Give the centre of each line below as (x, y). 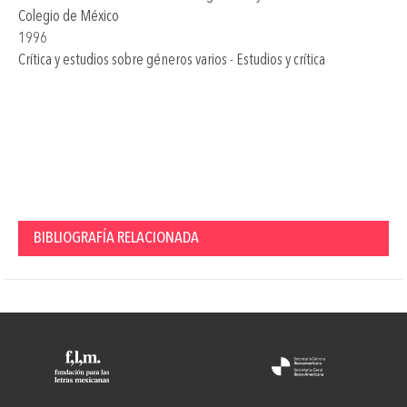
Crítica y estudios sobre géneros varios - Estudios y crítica (172, 60)
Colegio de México (69, 16)
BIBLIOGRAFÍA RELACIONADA (116, 238)
